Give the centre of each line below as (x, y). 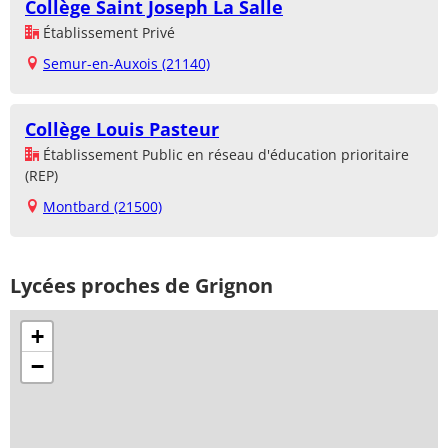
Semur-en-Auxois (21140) (126, 64)
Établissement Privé (107, 33)
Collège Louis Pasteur (122, 129)
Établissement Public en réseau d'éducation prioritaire (224, 155)
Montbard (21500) (102, 207)
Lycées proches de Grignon (141, 286)
